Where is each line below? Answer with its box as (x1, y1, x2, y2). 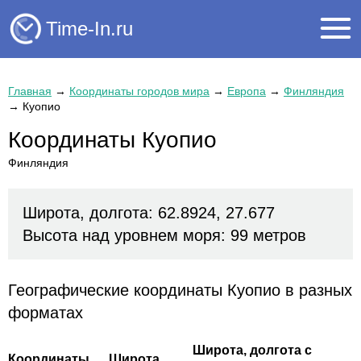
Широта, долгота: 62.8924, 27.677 (23, 204, 275, 222)
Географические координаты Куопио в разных (8, 281, 352, 300)
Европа (227, 85, 266, 98)
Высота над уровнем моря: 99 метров (23, 226, 306, 245)
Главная (8, 85, 52, 98)
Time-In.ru (46, 17, 133, 39)
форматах (8, 304, 83, 322)
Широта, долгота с (193, 343, 312, 358)
